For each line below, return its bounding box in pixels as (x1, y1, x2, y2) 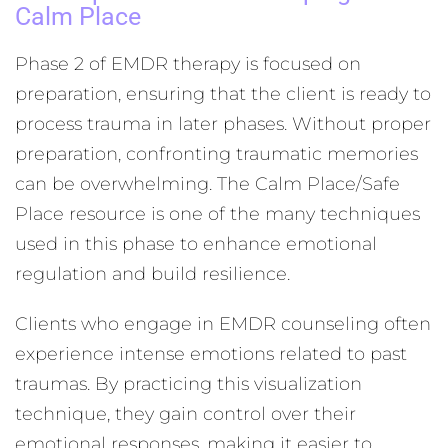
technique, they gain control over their (15, 403, 356, 425)
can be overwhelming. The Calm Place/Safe (15, 173, 400, 195)
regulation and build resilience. (15, 263, 290, 285)
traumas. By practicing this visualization (15, 373, 362, 395)
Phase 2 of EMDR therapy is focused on (15, 53, 361, 75)
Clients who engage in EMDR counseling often (15, 313, 431, 335)
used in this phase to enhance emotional (15, 233, 377, 255)
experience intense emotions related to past (15, 343, 407, 365)
